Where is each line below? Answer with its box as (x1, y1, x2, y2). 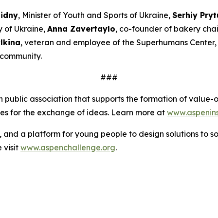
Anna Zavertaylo (47, 24, 115, 34)
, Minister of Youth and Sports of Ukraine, (18, 10, 172, 20)
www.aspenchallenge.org (20, 143, 115, 153)
